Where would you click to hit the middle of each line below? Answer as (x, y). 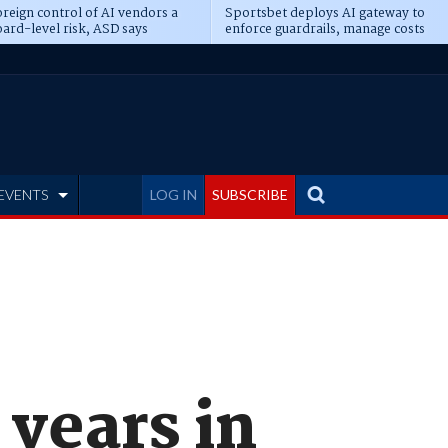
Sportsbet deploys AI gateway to (324, 13)
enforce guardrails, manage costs (324, 29)
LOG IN (173, 194)
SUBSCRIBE (250, 194)
